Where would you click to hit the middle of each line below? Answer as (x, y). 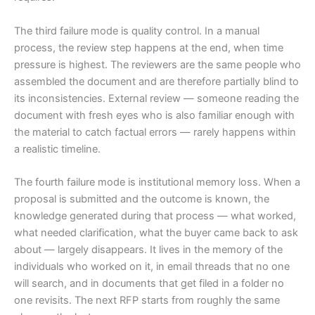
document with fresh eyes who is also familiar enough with (154, 115)
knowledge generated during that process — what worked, (155, 216)
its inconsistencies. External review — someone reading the (156, 98)
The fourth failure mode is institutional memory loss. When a (157, 182)
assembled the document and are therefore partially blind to (156, 81)
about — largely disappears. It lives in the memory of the (148, 249)
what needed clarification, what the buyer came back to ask (156, 232)
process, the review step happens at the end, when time (149, 47)
